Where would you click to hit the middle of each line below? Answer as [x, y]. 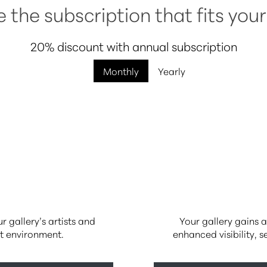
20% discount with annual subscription [133, 46]
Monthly [121, 70]
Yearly [172, 70]
